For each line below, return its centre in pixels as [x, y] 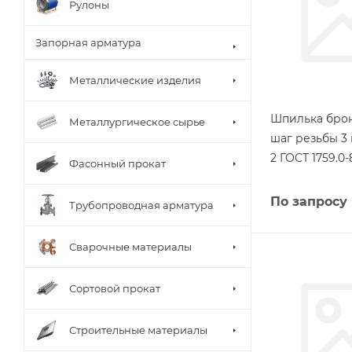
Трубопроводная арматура [141, 205]
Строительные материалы [138, 330]
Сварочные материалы [130, 246]
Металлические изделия [135, 80]
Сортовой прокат [115, 288]
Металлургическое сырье [137, 121]
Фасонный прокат [117, 163]
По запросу [309, 202]
